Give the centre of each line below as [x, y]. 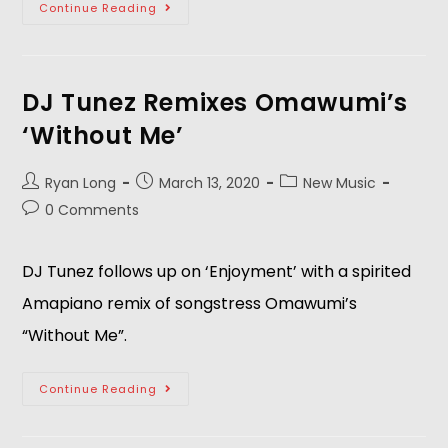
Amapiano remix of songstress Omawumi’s [190, 303]
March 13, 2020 [210, 183]
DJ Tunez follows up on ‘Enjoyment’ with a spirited [217, 271]
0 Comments [92, 210]
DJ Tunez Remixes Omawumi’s [215, 102]
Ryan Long [81, 183]
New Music [340, 183]
